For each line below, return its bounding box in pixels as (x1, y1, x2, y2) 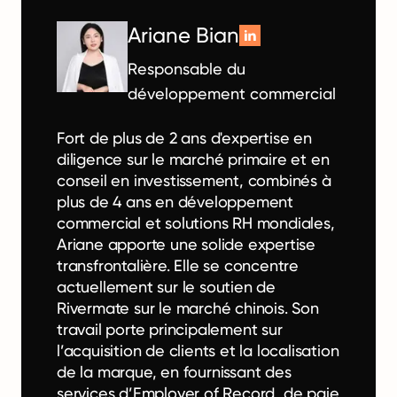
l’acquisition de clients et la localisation (57, 340, 339, 360)
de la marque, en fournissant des (57, 362, 292, 381)
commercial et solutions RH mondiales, (57, 213, 335, 232)
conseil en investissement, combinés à (57, 170, 331, 190)
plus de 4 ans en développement (57, 191, 294, 211)
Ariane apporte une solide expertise (57, 234, 315, 253)
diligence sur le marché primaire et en (57, 149, 330, 168)
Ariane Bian (128, 22, 239, 48)
